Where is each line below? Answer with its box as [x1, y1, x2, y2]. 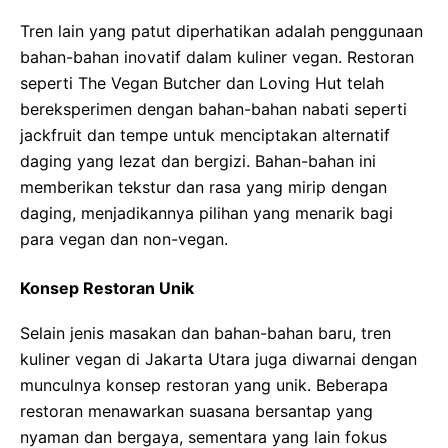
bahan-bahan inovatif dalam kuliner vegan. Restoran [20, 46, 414, 67]
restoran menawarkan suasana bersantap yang [20, 400, 373, 421]
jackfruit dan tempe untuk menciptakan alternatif [20, 124, 390, 145]
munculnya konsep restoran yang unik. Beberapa [20, 374, 388, 395]
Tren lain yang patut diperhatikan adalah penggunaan [20, 20, 423, 41]
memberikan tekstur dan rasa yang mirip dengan [20, 176, 387, 197]
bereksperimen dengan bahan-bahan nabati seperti [20, 98, 407, 119]
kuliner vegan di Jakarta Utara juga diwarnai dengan [20, 348, 417, 369]
